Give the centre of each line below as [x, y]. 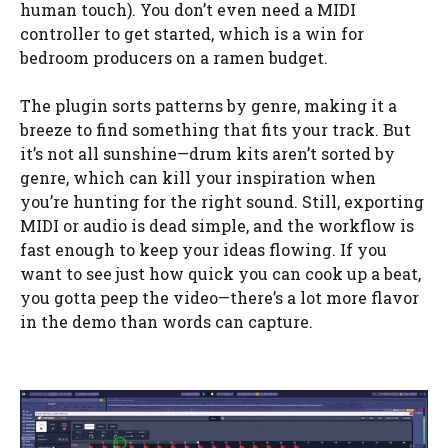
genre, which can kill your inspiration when [198, 177]
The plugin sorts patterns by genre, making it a [208, 105]
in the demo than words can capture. [166, 321]
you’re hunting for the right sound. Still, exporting [222, 201]
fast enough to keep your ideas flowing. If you [203, 249]
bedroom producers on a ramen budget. [174, 57]
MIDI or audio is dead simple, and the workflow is [217, 225]
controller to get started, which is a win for [192, 33]
